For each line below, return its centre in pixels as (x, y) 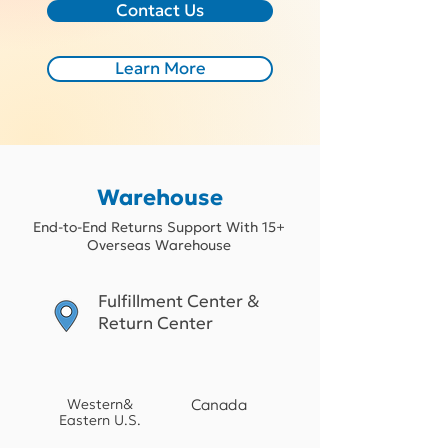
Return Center (155, 323)
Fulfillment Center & (179, 301)
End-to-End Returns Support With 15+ (159, 227)
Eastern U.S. (100, 420)
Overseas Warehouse (159, 245)
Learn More (160, 68)
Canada (218, 404)
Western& (100, 404)
